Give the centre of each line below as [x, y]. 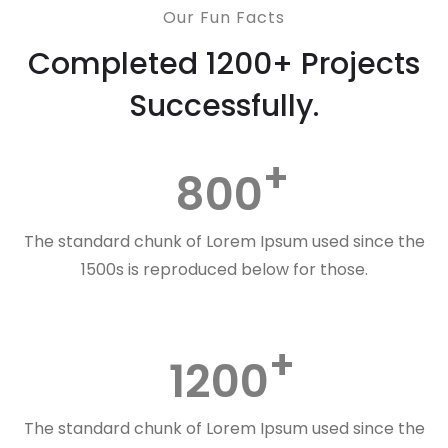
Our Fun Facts [224, 17]
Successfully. [224, 106]
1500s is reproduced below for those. [224, 269]
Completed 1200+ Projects [224, 64]
